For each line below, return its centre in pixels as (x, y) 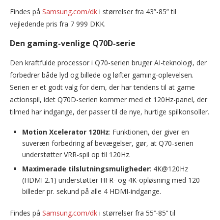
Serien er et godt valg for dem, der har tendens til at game (102, 87)
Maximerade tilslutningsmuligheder (86, 169)
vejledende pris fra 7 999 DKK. (58, 24)
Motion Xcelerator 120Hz (66, 132)
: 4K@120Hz (169, 169)
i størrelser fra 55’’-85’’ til (136, 213)
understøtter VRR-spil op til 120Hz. (76, 155)
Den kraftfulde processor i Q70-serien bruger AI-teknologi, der (108, 63)
